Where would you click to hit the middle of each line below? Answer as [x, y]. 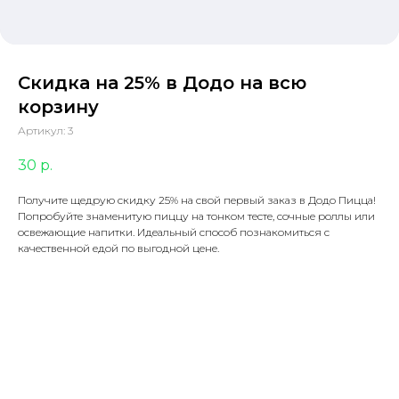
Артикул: [43, 130]
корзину [58, 107]
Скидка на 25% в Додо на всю [162, 83]
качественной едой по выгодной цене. [118, 248]
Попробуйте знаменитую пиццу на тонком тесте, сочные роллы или [196, 216]
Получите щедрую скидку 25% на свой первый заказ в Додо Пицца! [197, 200]
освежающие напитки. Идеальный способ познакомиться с [174, 232]
